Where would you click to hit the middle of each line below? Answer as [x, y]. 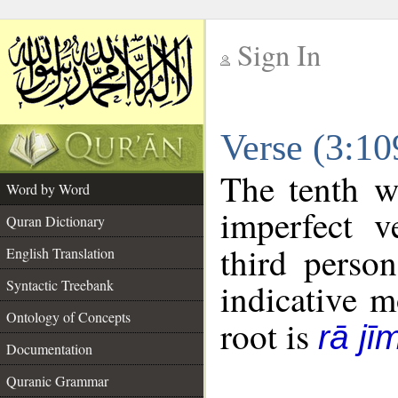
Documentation [49, 349]
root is [269, 336]
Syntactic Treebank [60, 285]
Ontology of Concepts [68, 317]
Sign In [279, 55]
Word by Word [48, 189]
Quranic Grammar [57, 381]
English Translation [60, 253]
